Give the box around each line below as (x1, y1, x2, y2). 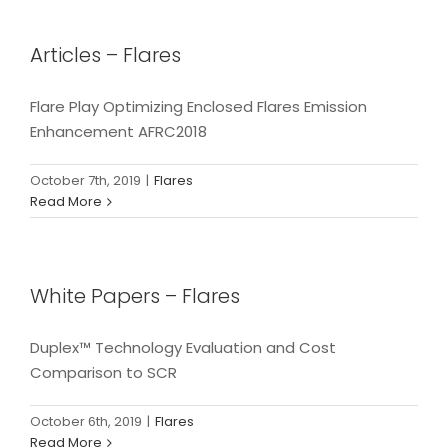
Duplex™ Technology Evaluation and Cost (30, 337, 336, 359)
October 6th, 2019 (30, 412, 142, 432)
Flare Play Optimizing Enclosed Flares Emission (30, 96, 367, 118)
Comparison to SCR (30, 362, 177, 384)
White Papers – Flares (30, 282, 240, 311)
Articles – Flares (30, 41, 181, 70)
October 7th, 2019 (30, 171, 141, 191)
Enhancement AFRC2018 (30, 121, 207, 143)
